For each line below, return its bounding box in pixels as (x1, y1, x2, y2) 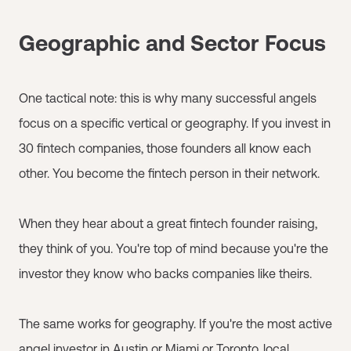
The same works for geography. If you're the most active (19, 316, 332, 331)
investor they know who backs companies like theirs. (19, 266, 312, 280)
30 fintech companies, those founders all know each (19, 140, 311, 155)
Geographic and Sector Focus (19, 30, 326, 56)
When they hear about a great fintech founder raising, (19, 215, 317, 230)
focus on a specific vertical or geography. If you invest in (19, 115, 331, 130)
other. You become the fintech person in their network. (19, 165, 320, 180)
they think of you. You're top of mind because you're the (19, 241, 328, 255)
